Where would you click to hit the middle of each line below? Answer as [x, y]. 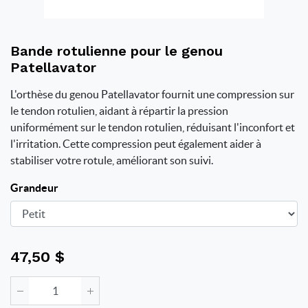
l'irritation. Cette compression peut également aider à [136, 144]
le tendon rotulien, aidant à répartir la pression [119, 111]
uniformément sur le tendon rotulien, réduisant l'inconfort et [153, 127]
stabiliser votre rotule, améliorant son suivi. [112, 160]
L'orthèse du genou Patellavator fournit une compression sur [152, 94]
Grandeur [34, 188]
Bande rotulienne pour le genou [117, 51]
